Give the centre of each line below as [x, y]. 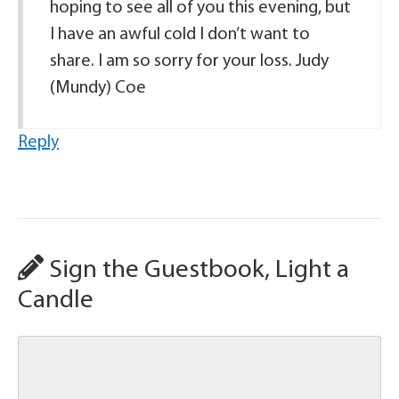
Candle [56, 301]
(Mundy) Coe [98, 88]
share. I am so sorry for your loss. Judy [189, 61]
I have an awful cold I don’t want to [180, 35]
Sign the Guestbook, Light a [196, 270]
